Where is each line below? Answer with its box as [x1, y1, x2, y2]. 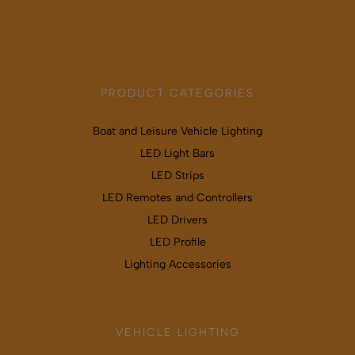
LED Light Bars [140, 146, 215, 160]
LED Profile [149, 235, 206, 249]
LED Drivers [147, 212, 208, 227]
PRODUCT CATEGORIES [101, 86, 254, 100]
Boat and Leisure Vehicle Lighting [93, 124, 262, 138]
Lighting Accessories [124, 257, 231, 271]
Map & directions [134, 7, 221, 21]
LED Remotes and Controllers [102, 190, 253, 204]
